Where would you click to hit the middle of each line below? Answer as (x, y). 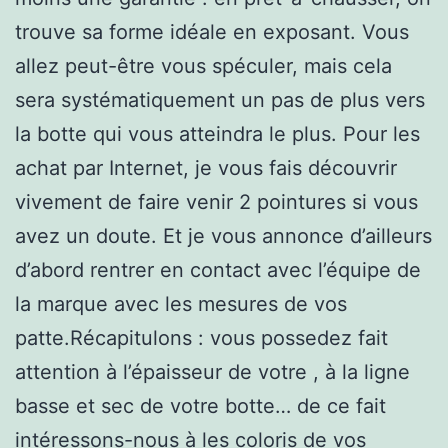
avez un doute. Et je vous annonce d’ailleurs (223, 235)
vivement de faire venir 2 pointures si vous (216, 201)
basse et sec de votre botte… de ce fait (200, 405)
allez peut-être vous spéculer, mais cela (203, 65)
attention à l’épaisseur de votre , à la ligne (212, 371)
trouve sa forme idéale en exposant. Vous (212, 31)
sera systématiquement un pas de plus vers (220, 99)
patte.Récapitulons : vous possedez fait (201, 337)
